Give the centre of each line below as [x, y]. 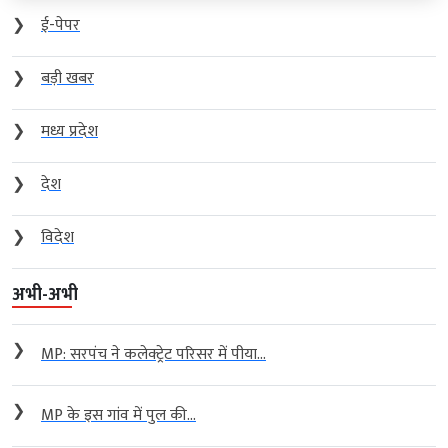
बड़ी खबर [67, 78]
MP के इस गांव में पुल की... [118, 415]
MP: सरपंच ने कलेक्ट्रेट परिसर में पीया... [153, 354]
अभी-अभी [45, 294]
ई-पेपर [60, 25]
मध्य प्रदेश [69, 131]
